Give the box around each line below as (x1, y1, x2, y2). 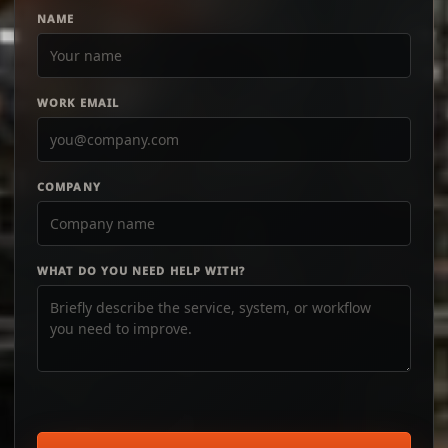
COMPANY (37, 179, 101, 194)
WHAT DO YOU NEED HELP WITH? (37, 263, 245, 278)
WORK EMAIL (37, 95, 119, 110)
